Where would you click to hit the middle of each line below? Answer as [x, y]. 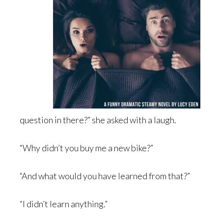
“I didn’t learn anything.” [64, 204]
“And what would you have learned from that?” [105, 176]
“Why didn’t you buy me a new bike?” [86, 148]
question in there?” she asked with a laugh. [98, 120]
